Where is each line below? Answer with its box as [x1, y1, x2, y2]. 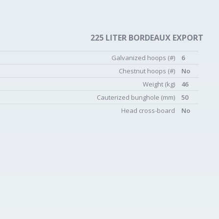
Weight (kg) [143, 80, 176, 88]
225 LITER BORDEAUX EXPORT [90, 32, 203, 43]
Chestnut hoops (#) [119, 66, 176, 75]
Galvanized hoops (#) [111, 53, 176, 62]
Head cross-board [121, 106, 176, 115]
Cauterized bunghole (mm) [97, 93, 176, 102]
